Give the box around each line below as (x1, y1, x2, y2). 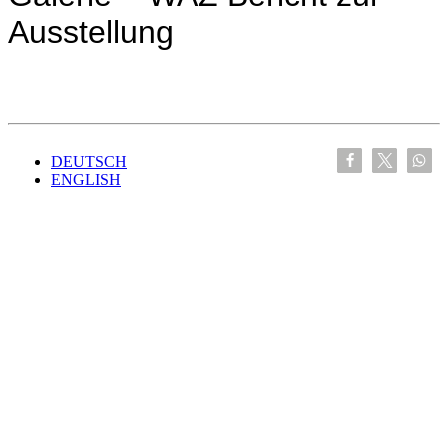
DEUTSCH (51, 152, 127, 170)
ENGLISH (51, 170, 121, 188)
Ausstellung (8, 14, 174, 51)
